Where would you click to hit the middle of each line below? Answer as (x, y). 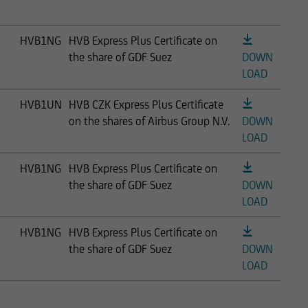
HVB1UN (41, 104)
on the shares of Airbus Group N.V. (149, 121)
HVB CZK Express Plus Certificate (146, 104)
